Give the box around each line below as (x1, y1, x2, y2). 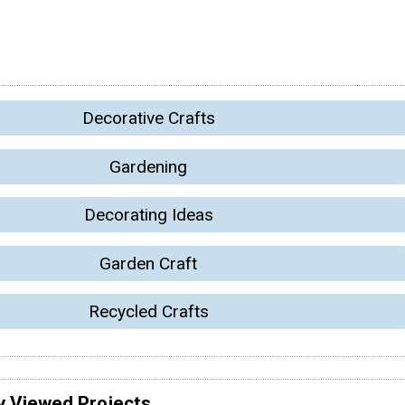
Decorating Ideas (83, 204, 213, 226)
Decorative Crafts (81, 108, 215, 129)
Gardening (109, 155, 187, 177)
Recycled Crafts (88, 301, 209, 322)
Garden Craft (99, 252, 197, 274)
